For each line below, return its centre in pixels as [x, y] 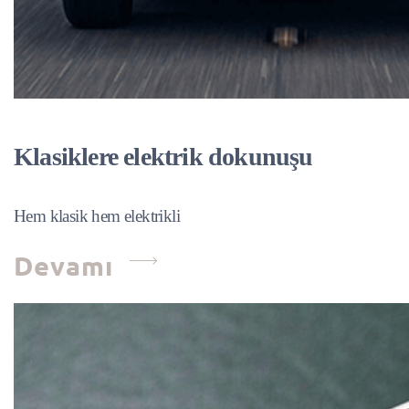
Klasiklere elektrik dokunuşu [163, 157]
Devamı [67, 266]
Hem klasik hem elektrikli [97, 216]
